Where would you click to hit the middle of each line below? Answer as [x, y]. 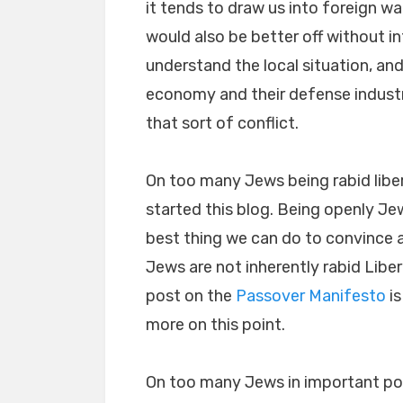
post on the [191, 296]
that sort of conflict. [222, 123]
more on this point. [215, 325]
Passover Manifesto [311, 296]
